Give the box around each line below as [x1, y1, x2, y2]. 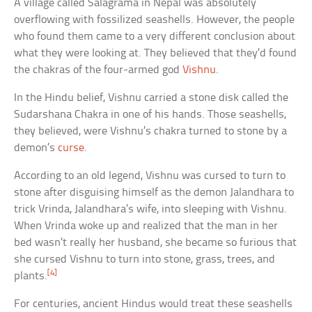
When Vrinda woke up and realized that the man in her [14, 219, 279, 232]
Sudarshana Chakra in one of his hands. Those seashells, [14, 108, 287, 120]
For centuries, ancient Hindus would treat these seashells [14, 297, 293, 310]
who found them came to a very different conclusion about [14, 30, 296, 42]
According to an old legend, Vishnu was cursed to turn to [14, 169, 286, 182]
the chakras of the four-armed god [14, 63, 183, 76]
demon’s [14, 141, 58, 154]
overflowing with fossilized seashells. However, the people [14, 13, 295, 26]
